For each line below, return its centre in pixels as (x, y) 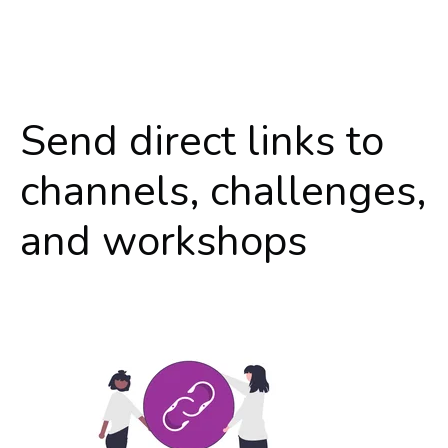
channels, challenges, (223, 191)
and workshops (163, 241)
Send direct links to (202, 141)
